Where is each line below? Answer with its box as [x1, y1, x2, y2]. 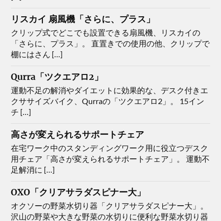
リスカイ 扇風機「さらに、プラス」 [11, 14, 155, 25]
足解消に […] [11, 165, 55, 175]
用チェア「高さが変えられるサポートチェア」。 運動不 [11, 154, 210, 164]
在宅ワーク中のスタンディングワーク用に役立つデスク [11, 143, 209, 153]
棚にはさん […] [11, 49, 63, 59]
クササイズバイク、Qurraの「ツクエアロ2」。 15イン [11, 96, 205, 106]
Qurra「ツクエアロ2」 [11, 72, 104, 83]
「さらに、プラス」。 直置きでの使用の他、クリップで [11, 38, 210, 48]
